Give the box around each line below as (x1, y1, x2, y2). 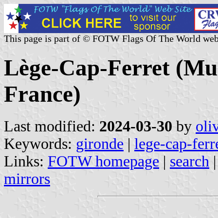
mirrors (4, 170, 50, 187)
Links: (4, 152, 48, 170)
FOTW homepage (48, 152, 159, 170)
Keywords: (4, 135, 76, 152)
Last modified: (4, 117, 99, 135)
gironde (76, 135, 124, 152)
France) (4, 81, 81, 107)
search (170, 152, 209, 170)
